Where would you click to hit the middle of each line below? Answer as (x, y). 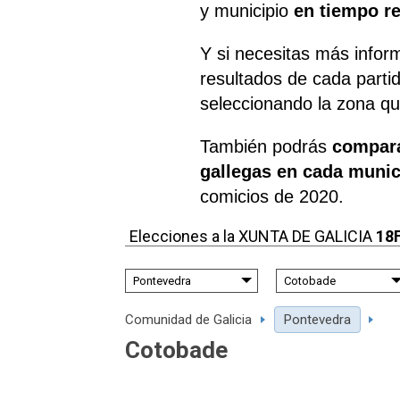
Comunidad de (169, 319)
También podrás (267, 146)
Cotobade (176, 350)
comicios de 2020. (272, 196)
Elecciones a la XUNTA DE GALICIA (253, 236)
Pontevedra (317, 319)
